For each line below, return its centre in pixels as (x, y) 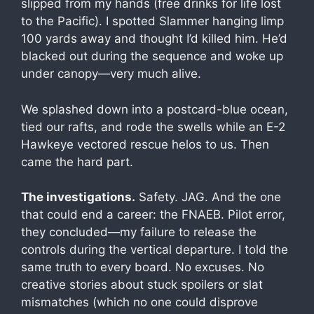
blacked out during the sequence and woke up (152, 56)
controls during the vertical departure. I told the (155, 250)
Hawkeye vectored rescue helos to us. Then (145, 144)
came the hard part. (77, 162)
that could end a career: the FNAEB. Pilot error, (153, 214)
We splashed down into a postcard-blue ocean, (155, 109)
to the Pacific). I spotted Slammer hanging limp (152, 21)
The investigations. (78, 197)
